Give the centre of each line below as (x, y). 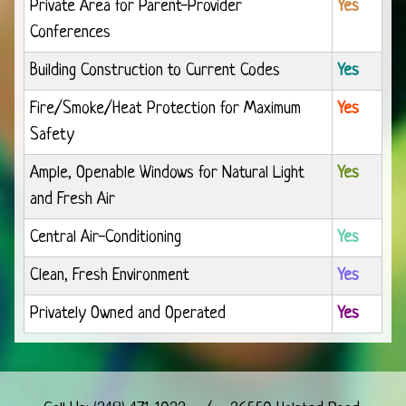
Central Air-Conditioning (106, 238)
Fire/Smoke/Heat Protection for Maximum (165, 110)
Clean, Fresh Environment (110, 276)
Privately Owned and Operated (128, 314)
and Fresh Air (72, 200)
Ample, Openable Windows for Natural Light (167, 174)
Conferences (70, 34)
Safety (52, 136)
